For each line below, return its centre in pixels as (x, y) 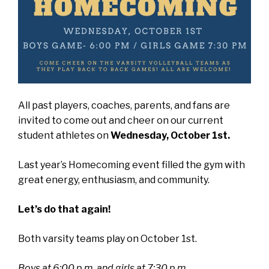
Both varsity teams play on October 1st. (107, 239)
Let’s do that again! (64, 210)
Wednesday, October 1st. (170, 136)
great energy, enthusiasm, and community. (114, 180)
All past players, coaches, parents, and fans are (124, 106)
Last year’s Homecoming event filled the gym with (131, 165)
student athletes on (64, 136)
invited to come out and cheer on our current (121, 121)
